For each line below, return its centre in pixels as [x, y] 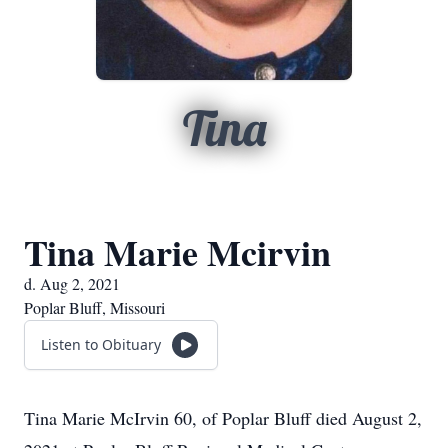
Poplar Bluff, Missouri [94, 307]
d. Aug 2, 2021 [72, 283]
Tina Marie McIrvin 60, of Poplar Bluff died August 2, [223, 418]
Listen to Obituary [101, 344]
